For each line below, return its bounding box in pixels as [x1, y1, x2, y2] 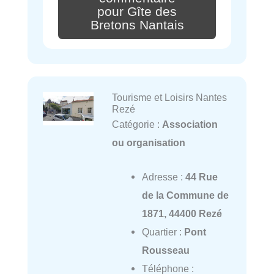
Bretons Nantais [90, 17, 184, 32]
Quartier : [141, 226, 184, 238]
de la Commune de [141, 190, 229, 201]
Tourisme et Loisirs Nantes [111, 91, 227, 103]
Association [161, 118, 218, 130]
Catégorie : [111, 118, 162, 130]
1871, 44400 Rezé [141, 208, 222, 220]
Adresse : [141, 171, 185, 183]
